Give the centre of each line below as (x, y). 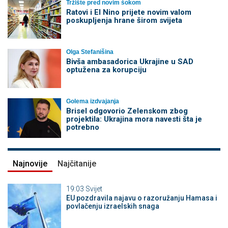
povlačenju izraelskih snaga (112, 206)
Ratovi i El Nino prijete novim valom (129, 12)
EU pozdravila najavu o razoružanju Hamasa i (141, 198)
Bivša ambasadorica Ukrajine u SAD (130, 61)
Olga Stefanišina (90, 52)
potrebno (82, 127)
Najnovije (30, 163)
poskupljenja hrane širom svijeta (124, 20)
